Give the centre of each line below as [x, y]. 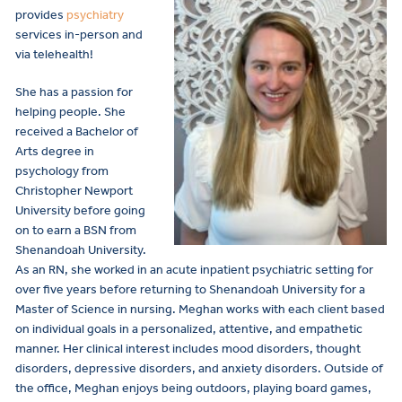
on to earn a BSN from [76, 231]
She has [37, 92]
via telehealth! [56, 55]
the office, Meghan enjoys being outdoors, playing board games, [193, 389]
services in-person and [79, 35]
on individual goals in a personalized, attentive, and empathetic [189, 329]
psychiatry [95, 15]
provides [41, 15]
